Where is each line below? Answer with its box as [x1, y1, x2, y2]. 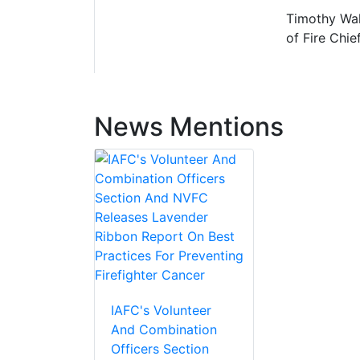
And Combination [111, 321, 217, 338]
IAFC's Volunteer [111, 302, 211, 319]
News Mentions [94, 111, 284, 143]
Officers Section [111, 341, 209, 358]
